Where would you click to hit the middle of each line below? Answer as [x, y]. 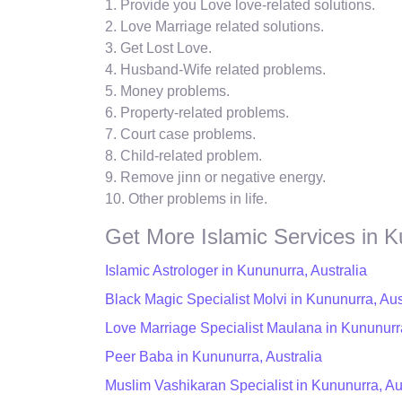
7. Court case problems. [180, 134]
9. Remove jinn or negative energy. [215, 177]
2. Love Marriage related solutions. [214, 26]
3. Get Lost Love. [158, 48]
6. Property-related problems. [197, 112]
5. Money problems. [167, 91]
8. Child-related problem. [184, 155]
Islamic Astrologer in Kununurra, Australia [236, 270]
